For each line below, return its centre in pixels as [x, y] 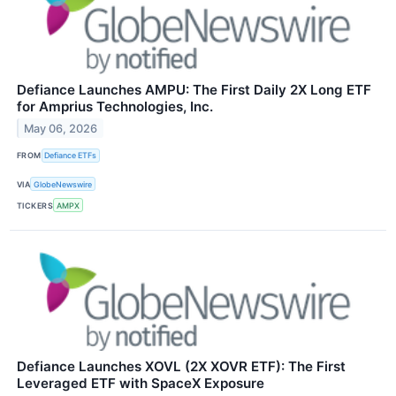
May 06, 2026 [61, 128]
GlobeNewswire [63, 184]
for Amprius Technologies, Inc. [115, 106]
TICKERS [35, 205]
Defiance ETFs [71, 156]
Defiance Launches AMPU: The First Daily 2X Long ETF [194, 89]
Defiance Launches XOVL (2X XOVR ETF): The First [181, 367]
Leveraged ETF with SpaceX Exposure [141, 384]
